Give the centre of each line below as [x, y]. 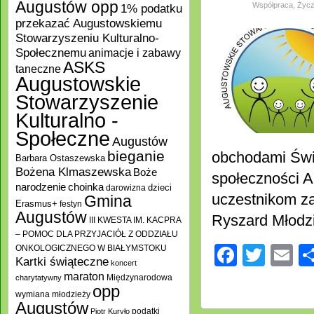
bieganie [136, 156]
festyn [71, 204]
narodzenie [41, 187]
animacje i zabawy [135, 53]
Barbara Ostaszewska [60, 158]
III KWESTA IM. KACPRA [135, 220]
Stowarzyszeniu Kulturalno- [87, 38]
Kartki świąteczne [62, 262]
